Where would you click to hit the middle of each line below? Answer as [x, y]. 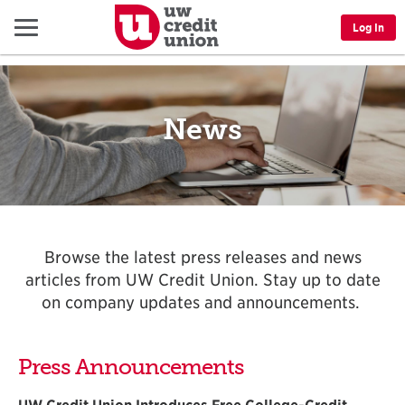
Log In [369, 27]
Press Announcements [131, 367]
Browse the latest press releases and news [202, 257]
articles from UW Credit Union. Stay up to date [202, 280]
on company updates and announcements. [202, 302]
